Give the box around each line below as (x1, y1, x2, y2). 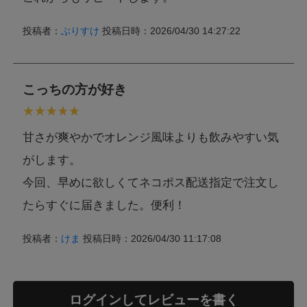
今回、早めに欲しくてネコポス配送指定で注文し (23, 176, 280, 190)
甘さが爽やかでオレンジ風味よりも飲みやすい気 (23, 131, 280, 145)
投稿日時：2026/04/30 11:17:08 (80, 233, 222, 245)
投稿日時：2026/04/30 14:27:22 (99, 25, 241, 36)
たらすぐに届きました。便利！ (23, 199, 186, 212)
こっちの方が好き (23, 82, 127, 97)
